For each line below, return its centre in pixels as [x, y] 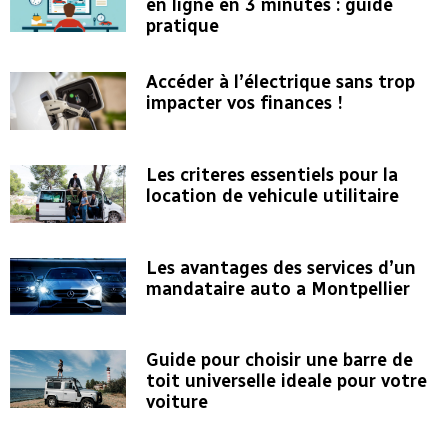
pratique [182, 26]
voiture [176, 402]
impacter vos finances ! [244, 103]
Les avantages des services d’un [280, 267]
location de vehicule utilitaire [272, 195]
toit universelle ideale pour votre [286, 381]
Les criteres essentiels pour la [271, 174]
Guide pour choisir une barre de [279, 360]
